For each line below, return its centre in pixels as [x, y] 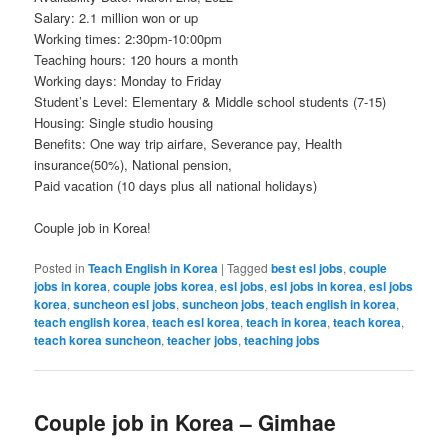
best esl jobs [307, 267]
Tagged [248, 267]
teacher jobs [203, 339]
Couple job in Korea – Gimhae [185, 422]
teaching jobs [282, 339]
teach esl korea [196, 321]
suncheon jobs [224, 303]
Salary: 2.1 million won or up [116, 17]
